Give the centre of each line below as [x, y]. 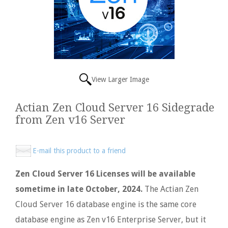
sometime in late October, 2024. [79, 189]
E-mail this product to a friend [79, 151]
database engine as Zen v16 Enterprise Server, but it [111, 220]
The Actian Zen [170, 189]
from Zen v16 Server [70, 120]
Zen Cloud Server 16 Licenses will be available [105, 174]
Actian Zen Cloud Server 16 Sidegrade [115, 108]
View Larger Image [120, 79]
